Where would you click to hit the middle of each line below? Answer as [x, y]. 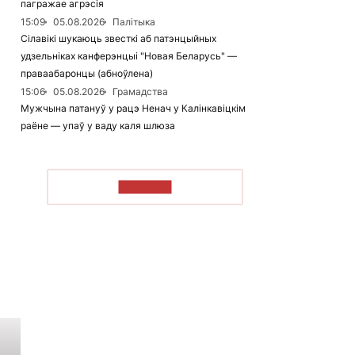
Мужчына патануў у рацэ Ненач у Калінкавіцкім [133, 108]
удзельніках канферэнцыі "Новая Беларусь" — [129, 56]
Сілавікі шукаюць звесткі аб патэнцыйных [118, 38]
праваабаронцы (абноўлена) [87, 73]
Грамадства [140, 92]
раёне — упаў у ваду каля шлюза [98, 126]
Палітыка [134, 22]
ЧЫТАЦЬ [145, 187]
